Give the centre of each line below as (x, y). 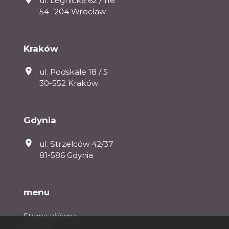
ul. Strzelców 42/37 (76, 144)
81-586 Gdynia (66, 155)
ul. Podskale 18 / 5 (73, 72)
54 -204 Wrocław (72, 11)
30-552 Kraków (68, 83)
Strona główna (50, 216)
